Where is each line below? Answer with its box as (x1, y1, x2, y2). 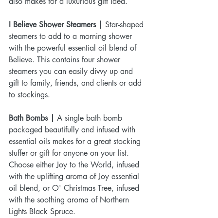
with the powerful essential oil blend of (9, 42, 139, 53)
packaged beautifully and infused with (9, 124, 138, 135)
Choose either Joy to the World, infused (9, 159, 142, 170)
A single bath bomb (54, 112, 125, 123)
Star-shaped (103, 19, 146, 30)
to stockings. (9, 89, 53, 100)
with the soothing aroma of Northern (9, 194, 131, 205)
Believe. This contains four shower (9, 54, 123, 65)
